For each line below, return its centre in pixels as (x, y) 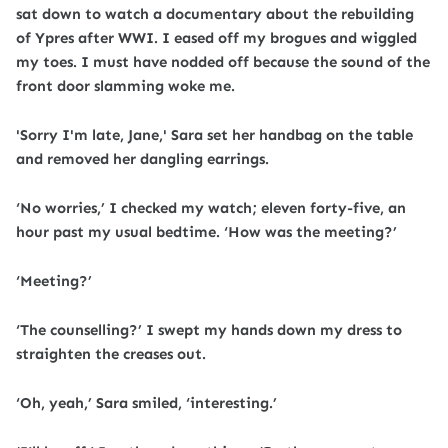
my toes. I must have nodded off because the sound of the (223, 62)
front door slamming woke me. (125, 86)
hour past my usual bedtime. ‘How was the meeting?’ (206, 232)
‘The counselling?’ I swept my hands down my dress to (209, 330)
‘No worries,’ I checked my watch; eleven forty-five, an (211, 208)
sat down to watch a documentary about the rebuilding (215, 14)
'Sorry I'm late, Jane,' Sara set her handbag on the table (214, 135)
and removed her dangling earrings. (142, 159)
